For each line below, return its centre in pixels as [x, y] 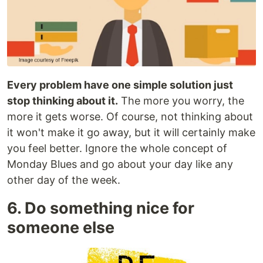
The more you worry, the [181, 100]
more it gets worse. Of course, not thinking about [130, 116]
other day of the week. [64, 180]
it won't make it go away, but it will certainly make [131, 132]
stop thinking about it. [63, 100]
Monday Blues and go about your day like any [120, 164]
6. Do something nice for [101, 208]
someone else [61, 227]
